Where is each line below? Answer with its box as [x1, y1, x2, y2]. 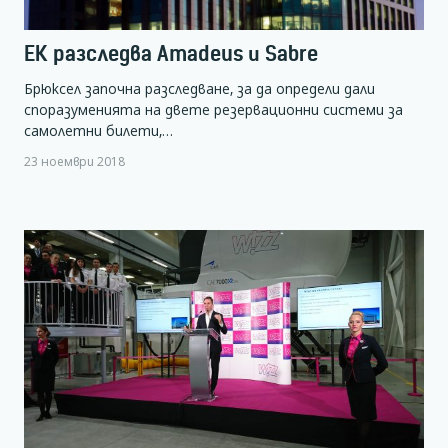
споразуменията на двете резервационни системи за [24, 99, 403, 119]
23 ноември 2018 [24, 153, 125, 170]
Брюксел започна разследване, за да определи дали [24, 78, 375, 98]
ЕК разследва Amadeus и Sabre [24, 40, 318, 66]
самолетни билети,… [24, 120, 173, 140]
